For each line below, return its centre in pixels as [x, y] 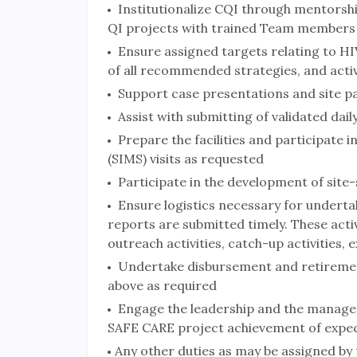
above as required [162, 286]
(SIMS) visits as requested [185, 159]
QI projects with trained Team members [231, 28]
